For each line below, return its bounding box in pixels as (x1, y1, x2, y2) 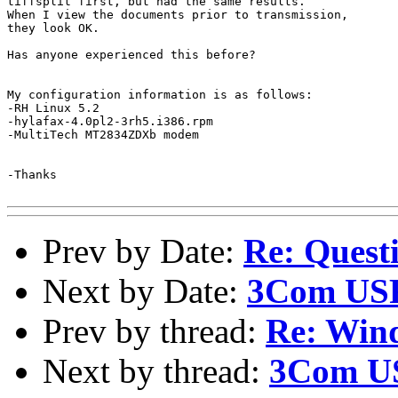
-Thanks (7, 167, 57, 181)
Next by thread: (43, 351, 269, 390)
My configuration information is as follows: (7, 87, 313, 101)
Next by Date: (43, 271, 247, 310)
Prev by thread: (43, 311, 266, 350)
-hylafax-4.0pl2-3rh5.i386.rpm (7, 114, 213, 128)
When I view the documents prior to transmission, (7, 7, 348, 21)
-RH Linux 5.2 (7, 100, 99, 115)
